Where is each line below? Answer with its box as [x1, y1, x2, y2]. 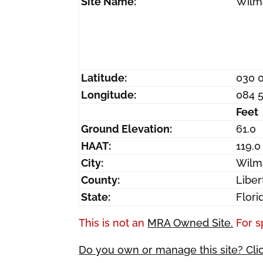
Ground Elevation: [81, 123, 173, 135]
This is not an [79, 217, 148, 229]
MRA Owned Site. [147, 217, 234, 229]
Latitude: [81, 72, 127, 84]
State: [81, 191, 111, 203]
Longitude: [81, 89, 137, 101]
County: [81, 174, 120, 186]
